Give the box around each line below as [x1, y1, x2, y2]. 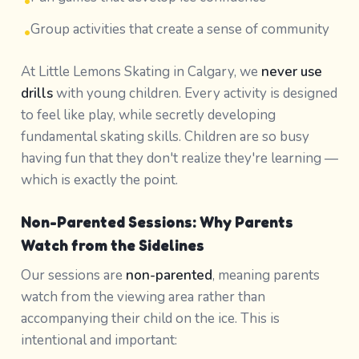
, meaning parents [212, 265, 320, 284]
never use [260, 62, 322, 81]
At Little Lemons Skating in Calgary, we [20, 62, 261, 81]
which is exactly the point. [20, 170, 178, 189]
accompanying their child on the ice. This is [20, 309, 280, 328]
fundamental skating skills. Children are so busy [20, 127, 309, 146]
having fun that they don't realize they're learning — [20, 148, 338, 167]
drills [20, 83, 53, 103]
